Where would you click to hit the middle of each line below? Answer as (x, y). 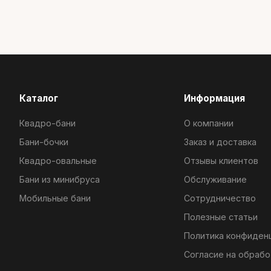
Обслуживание (215, 179)
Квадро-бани (47, 123)
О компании (209, 123)
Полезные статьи (221, 217)
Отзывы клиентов (221, 161)
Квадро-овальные (58, 161)
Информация (214, 98)
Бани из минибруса (60, 179)
